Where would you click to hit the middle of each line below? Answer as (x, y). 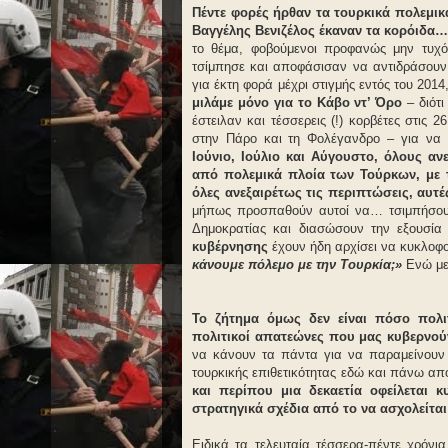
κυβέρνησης (232, 246)
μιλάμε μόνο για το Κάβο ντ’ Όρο (297, 102)
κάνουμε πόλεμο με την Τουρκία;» (297, 264)
